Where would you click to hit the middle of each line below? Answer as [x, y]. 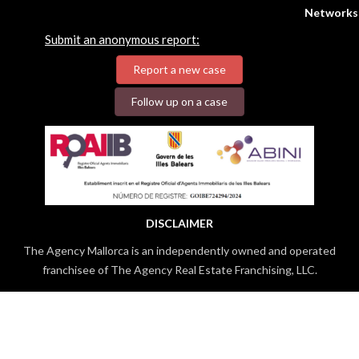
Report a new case [179, 69]
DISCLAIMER [179, 223]
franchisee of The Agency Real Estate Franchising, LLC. [179, 269]
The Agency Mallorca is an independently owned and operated [179, 250]
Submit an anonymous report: [122, 39]
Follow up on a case [179, 101]
